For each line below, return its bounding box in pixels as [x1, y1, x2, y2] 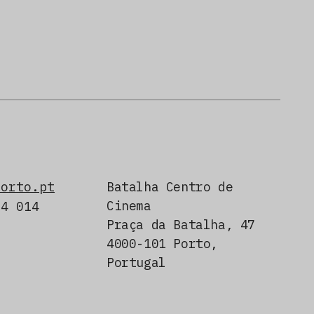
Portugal [106, 254, 166, 271]
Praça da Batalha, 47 [106, 216, 255, 233]
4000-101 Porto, [106, 235, 218, 252]
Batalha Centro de [106, 178, 233, 195]
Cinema [106, 197, 151, 214]
